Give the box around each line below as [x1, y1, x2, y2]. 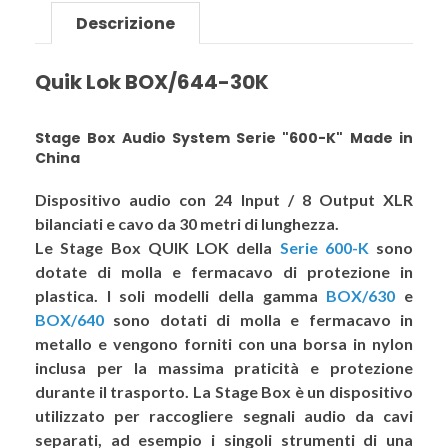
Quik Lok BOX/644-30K [35, 68, 269, 96]
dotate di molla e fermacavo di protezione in [35, 262, 413, 281]
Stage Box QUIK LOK [60, 238, 229, 257]
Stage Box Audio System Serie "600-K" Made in [35, 128, 413, 148]
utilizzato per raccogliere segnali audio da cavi [35, 406, 413, 425]
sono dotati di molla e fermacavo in [104, 310, 413, 329]
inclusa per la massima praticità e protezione [35, 358, 413, 377]
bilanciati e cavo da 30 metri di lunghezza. [35, 214, 339, 233]
